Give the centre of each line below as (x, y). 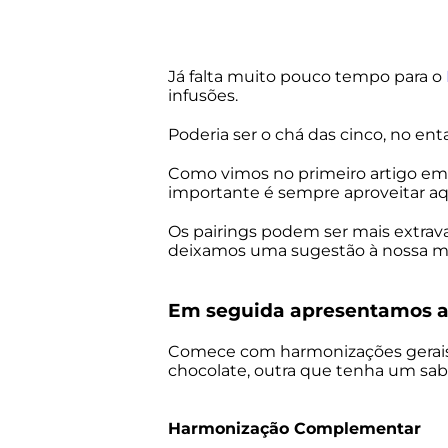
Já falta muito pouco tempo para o (307, 76)
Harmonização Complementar (294, 428)
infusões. (203, 95)
